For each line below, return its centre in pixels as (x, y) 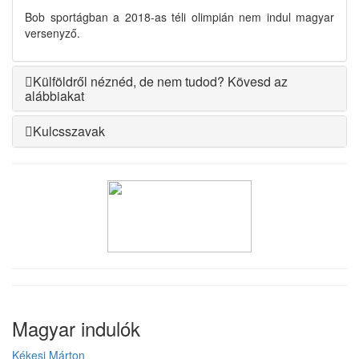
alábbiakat (54, 96)
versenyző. (52, 33)
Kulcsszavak (69, 131)
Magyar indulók (76, 329)
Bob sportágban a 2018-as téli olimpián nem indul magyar (179, 17)
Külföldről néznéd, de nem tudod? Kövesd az (160, 82)
